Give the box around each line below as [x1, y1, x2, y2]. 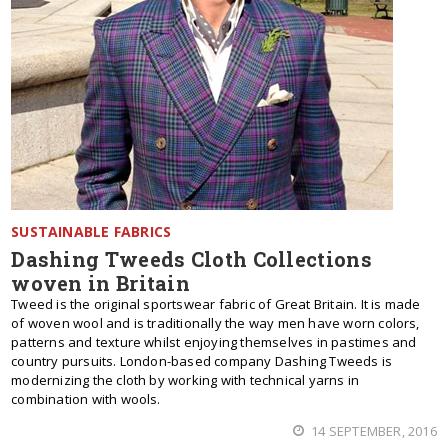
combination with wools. [11, 390, 161, 408]
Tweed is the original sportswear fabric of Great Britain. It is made [11, 295, 421, 313]
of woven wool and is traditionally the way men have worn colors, [11, 314, 420, 332]
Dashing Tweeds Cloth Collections [11, 246, 372, 272]
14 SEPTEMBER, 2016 [308, 422, 437, 440]
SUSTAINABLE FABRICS [11, 222, 172, 241]
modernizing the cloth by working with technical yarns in [11, 371, 360, 389]
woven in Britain [11, 270, 191, 296]
